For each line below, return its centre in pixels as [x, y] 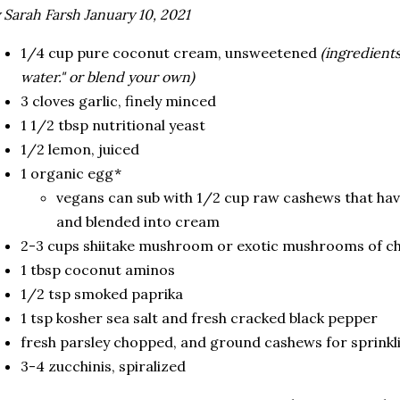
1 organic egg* [71, 173]
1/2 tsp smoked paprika [102, 294]
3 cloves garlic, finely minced [120, 101]
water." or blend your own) [108, 77]
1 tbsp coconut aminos [98, 270]
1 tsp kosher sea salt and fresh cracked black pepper [201, 318]
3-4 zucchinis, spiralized [103, 366]
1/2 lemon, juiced [80, 149]
